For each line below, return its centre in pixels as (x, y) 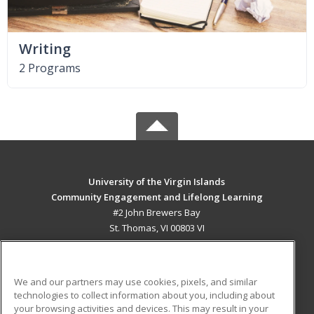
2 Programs (50, 68)
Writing (45, 48)
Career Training (79, 274)
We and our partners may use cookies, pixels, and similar (136, 281)
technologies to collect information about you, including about (144, 295)
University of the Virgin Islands (157, 181)
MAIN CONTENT (157, 257)
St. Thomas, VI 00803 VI (157, 227)
